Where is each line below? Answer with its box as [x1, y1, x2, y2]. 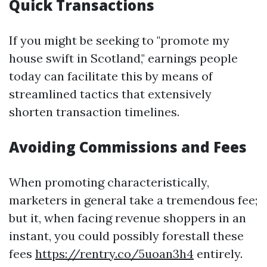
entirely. [194, 246, 243, 261]
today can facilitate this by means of [9, 69, 213, 83]
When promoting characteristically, [9, 175, 209, 190]
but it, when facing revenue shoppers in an [9, 210, 246, 225]
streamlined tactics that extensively [9, 86, 212, 101]
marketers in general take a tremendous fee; [9, 193, 257, 207]
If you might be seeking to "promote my [9, 33, 229, 48]
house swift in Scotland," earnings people [9, 51, 238, 66]
